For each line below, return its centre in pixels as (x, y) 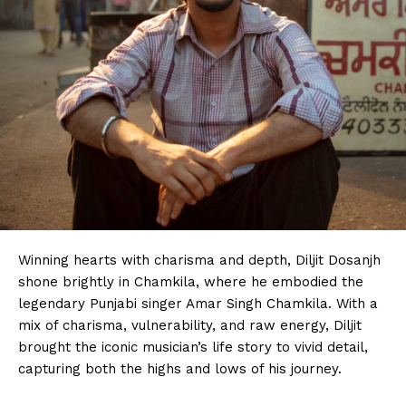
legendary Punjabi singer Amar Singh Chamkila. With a (198, 303)
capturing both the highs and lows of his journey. (180, 368)
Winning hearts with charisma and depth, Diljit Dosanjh (199, 260)
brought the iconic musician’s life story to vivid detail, (193, 347)
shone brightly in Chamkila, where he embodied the (191, 281)
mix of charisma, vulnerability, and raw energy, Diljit (190, 325)
